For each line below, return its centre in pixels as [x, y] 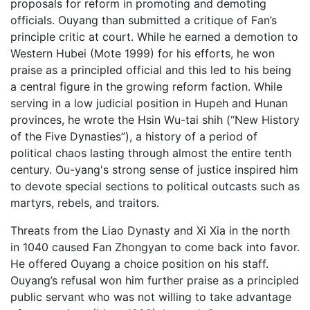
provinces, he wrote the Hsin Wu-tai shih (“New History [155, 119]
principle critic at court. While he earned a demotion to [154, 36]
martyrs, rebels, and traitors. [85, 202]
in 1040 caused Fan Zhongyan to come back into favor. [155, 247]
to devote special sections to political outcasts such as [155, 186]
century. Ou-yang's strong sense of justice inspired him [154, 169]
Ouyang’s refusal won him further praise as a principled [155, 280]
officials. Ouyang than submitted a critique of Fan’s [144, 20]
